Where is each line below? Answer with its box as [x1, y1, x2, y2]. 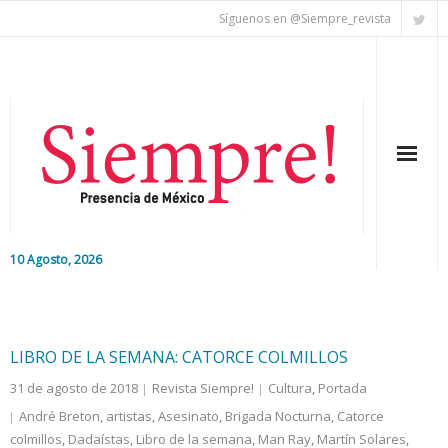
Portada [318, 379, 367, 397]
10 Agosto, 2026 [10, 251, 102, 268]
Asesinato [158, 407, 219, 425]
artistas [106, 407, 152, 425]
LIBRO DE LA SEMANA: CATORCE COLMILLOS [10, 346, 348, 368]
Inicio [40, 283, 80, 305]
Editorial [40, 332, 102, 354]
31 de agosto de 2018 [10, 379, 138, 397]
